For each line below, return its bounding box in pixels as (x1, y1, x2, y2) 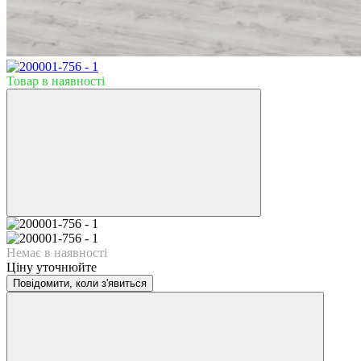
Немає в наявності (6, 245, 107, 259)
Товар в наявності (6, 73, 105, 88)
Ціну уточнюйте (6, 259, 97, 274)
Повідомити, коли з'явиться (13, 276, 147, 289)
